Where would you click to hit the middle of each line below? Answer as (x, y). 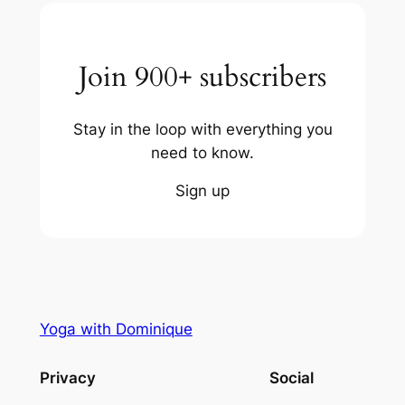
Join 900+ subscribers (202, 76)
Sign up (202, 191)
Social (292, 378)
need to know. (202, 152)
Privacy (67, 378)
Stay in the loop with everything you (202, 129)
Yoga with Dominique (116, 330)
